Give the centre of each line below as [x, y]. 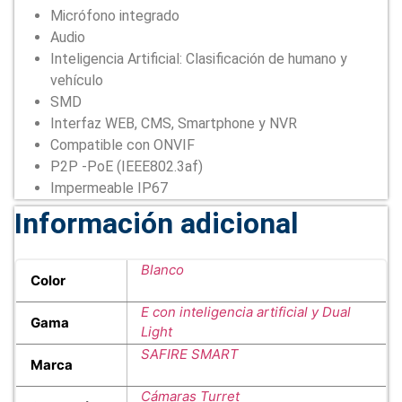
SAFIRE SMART [190, 354]
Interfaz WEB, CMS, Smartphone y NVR [174, 124]
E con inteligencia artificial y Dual [246, 312]
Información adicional [156, 224]
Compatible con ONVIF [122, 145]
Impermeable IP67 [109, 188]
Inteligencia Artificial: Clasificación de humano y [199, 59]
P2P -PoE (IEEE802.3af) [127, 167]
